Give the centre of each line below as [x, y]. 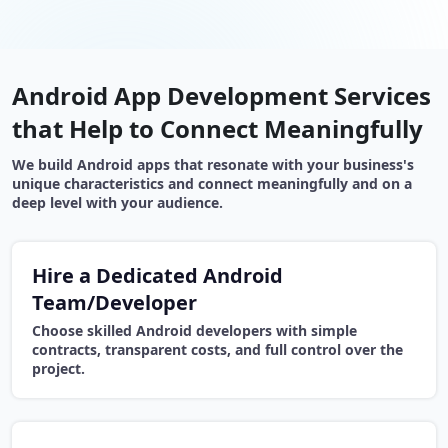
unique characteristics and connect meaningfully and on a [212, 184]
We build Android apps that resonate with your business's [213, 165]
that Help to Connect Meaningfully [217, 129]
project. [58, 369]
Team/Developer [114, 303]
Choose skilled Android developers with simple [194, 331]
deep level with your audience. [117, 203]
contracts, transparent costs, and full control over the [217, 350]
